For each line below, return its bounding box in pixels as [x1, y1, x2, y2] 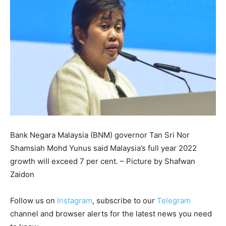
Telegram [157, 195, 191, 205]
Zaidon [10, 169, 34, 179]
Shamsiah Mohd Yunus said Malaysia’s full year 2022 [10, 143, 197, 153]
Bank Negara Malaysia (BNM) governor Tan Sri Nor [10, 130, 190, 140]
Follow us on [10, 195, 57, 205]
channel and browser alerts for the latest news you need [10, 208, 212, 218]
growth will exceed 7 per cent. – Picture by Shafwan [10, 156, 195, 166]
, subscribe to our [92, 195, 157, 205]
